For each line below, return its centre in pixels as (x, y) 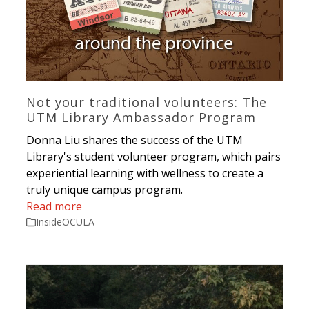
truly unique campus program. (105, 190)
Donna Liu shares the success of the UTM (135, 140)
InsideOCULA (66, 222)
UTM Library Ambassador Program (141, 118)
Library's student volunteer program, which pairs (154, 157)
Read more (54, 207)
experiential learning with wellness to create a (145, 173)
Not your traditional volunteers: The (147, 102)
